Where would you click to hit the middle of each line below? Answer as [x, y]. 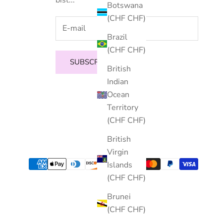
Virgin [118, 152]
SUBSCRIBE [90, 62]
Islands [120, 165]
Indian [118, 82]
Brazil [117, 37]
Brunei [119, 197]
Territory [123, 108]
